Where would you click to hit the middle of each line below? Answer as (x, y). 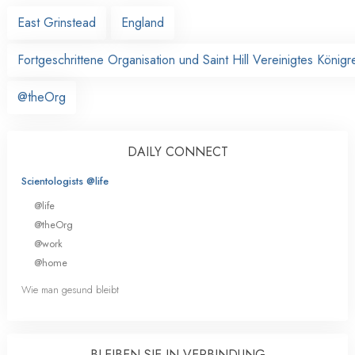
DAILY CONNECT (177, 151)
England (143, 22)
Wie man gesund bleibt (70, 290)
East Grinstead (57, 22)
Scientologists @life (65, 181)
